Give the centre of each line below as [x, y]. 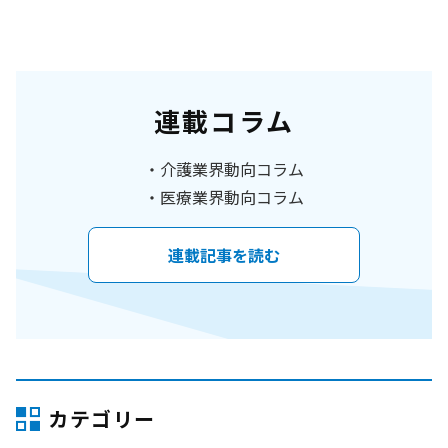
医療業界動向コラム [232, 196]
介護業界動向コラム [232, 168]
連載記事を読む [224, 254]
